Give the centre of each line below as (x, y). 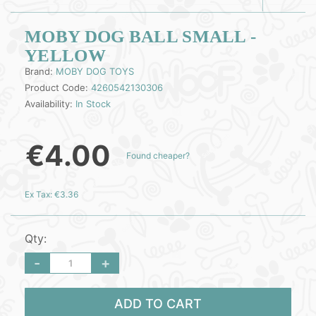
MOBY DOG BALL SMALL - (141, 36)
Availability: (50, 104)
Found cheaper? (158, 156)
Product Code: (58, 87)
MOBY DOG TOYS (95, 71)
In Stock (93, 104)
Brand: (40, 71)
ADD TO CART (158, 304)
